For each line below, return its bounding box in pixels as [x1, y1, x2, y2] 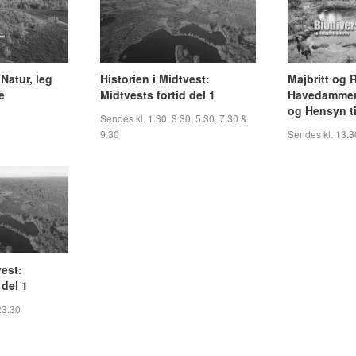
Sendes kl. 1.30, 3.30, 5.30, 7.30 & [100, 111, 247, 125]
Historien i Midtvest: [100, 71, 210, 87]
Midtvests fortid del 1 [100, 87, 215, 103]
